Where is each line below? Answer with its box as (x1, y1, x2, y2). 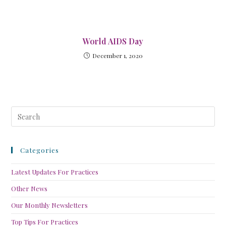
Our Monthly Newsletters (11, 201, 88, 210)
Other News (11, 184, 48, 193)
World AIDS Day (83, 36, 143, 47)
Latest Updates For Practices (11, 167, 99, 177)
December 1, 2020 (92, 51, 143, 60)
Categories (20, 146, 60, 155)
